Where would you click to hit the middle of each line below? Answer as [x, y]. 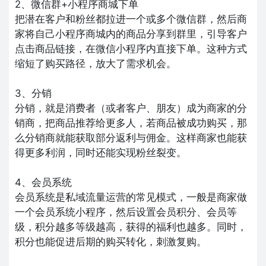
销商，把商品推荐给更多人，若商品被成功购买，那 [131, 123]
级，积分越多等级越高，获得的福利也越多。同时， [131, 227]
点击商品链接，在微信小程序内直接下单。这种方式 [131, 48]
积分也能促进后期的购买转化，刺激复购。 [111, 241]
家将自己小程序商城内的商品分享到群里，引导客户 [131, 34]
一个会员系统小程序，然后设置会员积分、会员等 [126, 212]
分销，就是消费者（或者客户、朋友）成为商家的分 [131, 108]
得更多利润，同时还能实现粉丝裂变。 [101, 152]
